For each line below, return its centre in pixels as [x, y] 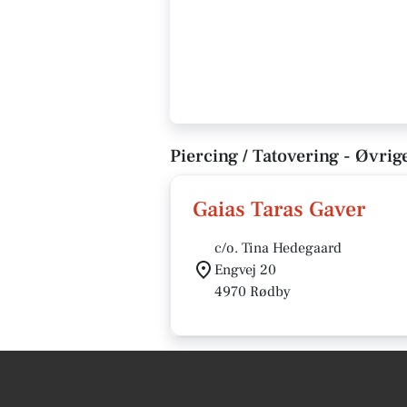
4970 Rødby [253, 292]
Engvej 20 [245, 270]
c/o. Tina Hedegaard [278, 248]
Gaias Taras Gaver [279, 209]
